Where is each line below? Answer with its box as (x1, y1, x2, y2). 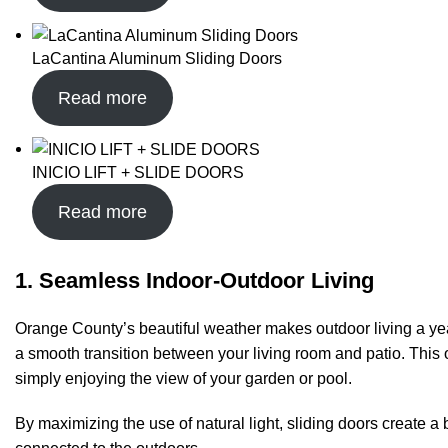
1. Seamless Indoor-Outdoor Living (15, 268, 374, 294)
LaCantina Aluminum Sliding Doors (32, 50, 282, 68)
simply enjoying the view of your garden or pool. (15, 370, 352, 388)
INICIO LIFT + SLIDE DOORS (32, 164, 244, 182)
